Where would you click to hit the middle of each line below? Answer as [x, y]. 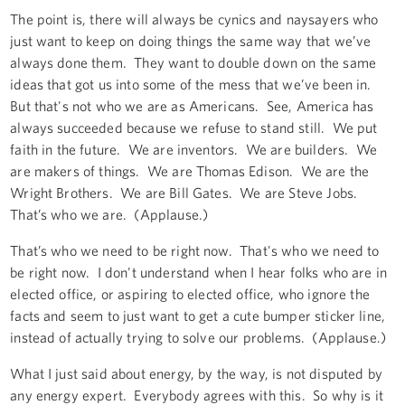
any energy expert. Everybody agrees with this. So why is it [197, 395]
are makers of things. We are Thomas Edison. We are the [190, 170]
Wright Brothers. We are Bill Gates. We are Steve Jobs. [186, 192]
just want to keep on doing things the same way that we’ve [191, 40]
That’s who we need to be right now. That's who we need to [195, 250]
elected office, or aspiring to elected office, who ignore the [190, 293]
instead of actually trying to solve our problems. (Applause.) [198, 337]
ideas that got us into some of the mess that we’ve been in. [193, 84]
